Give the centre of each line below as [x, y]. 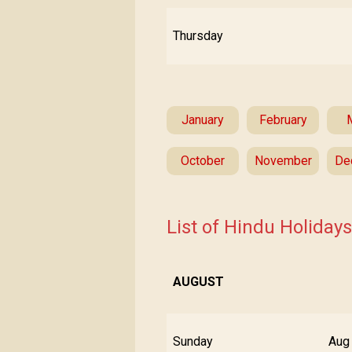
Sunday [193, 341]
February [283, 120]
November [283, 161]
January [203, 120]
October [203, 161]
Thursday [198, 36]
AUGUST [198, 282]
